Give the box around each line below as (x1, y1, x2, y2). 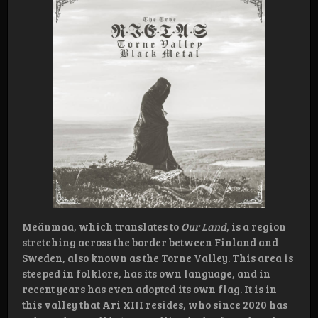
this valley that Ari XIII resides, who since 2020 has (22, 297, 287, 312)
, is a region (226, 219, 286, 234)
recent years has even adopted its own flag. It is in (22, 282, 277, 297)
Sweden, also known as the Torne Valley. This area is (22, 251, 293, 265)
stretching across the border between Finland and (22, 235, 278, 250)
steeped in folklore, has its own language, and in (22, 266, 270, 281)
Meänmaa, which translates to (22, 219, 181, 234)
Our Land (181, 219, 226, 234)
